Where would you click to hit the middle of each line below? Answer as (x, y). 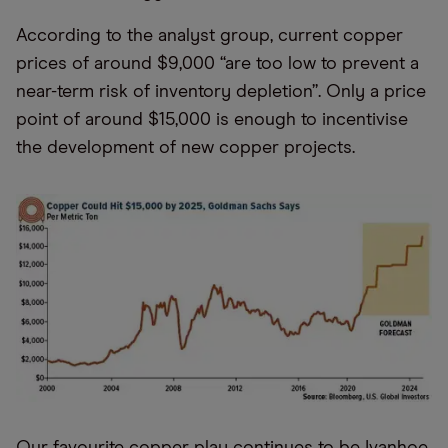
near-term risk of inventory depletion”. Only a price (221, 91)
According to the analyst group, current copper (209, 35)
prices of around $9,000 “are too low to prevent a (217, 63)
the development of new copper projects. (185, 147)
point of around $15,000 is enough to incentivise (212, 119)
